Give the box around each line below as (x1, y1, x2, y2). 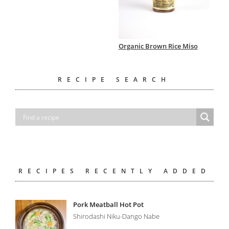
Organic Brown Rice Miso (118, 41, 198, 51)
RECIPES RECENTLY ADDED (18, 167, 211, 176)
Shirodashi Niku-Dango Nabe (73, 212, 160, 221)
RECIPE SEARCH (58, 75, 171, 84)
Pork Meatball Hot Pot (73, 200, 144, 210)
